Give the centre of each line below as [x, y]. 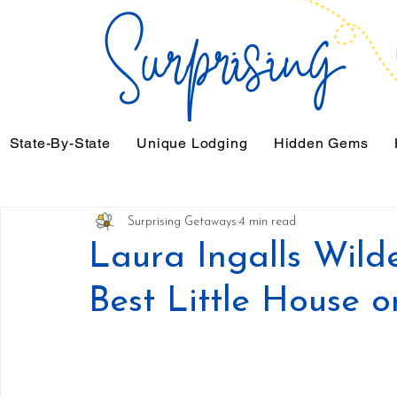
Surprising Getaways [182, 222]
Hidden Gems [321, 143]
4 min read [267, 222]
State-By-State [60, 143]
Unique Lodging [192, 143]
